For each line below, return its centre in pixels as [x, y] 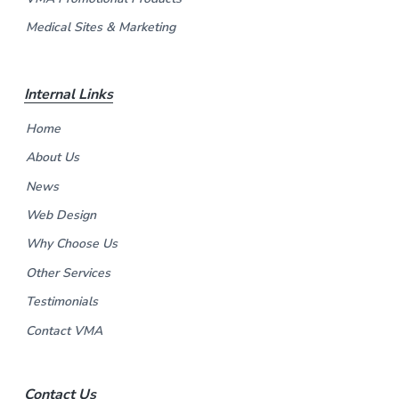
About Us [52, 158]
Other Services [68, 273]
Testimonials [61, 302]
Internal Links [68, 94]
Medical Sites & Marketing [100, 28]
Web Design [61, 215]
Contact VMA [64, 330]
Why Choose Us [71, 244]
